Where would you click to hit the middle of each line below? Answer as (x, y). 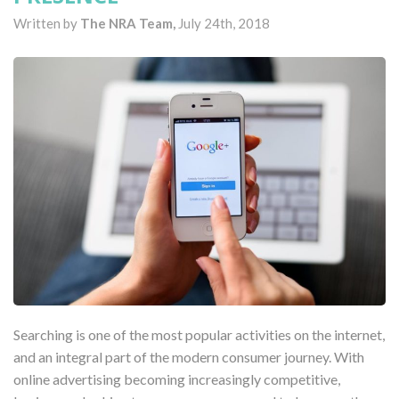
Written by (47, 24)
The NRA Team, (129, 24)
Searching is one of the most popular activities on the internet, (199, 334)
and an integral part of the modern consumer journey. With (189, 356)
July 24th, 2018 (224, 24)
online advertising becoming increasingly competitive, (177, 379)
